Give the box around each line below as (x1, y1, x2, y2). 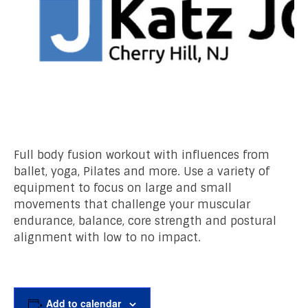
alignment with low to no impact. (14, 230, 201, 245)
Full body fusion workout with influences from (14, 148, 269, 162)
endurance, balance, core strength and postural (14, 214, 276, 228)
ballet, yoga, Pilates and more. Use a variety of (14, 164, 269, 179)
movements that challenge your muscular (14, 197, 250, 212)
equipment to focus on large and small (14, 181, 232, 195)
